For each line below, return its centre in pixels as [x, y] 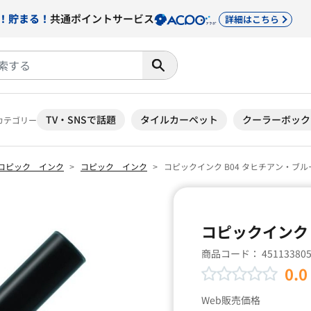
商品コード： [231, 253]
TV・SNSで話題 [81, 119]
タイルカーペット [179, 119]
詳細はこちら [252, 19]
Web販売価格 [230, 300]
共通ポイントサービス [102, 18]
